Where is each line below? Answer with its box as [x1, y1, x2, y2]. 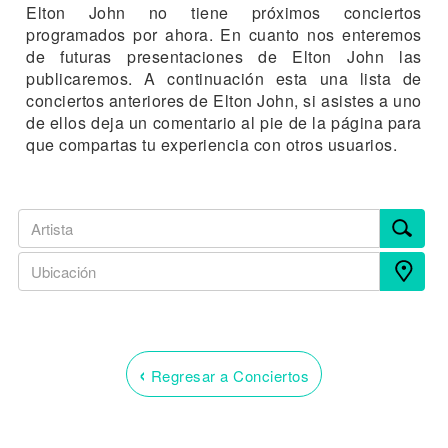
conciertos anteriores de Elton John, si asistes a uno [26, 89, 422, 112]
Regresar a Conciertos [146, 364, 310, 386]
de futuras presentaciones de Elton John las [26, 45, 422, 68]
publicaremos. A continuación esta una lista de [26, 67, 422, 90]
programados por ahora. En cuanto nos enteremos [26, 23, 422, 46]
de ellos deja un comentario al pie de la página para [26, 111, 422, 134]
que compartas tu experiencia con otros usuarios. [26, 133, 398, 156]
